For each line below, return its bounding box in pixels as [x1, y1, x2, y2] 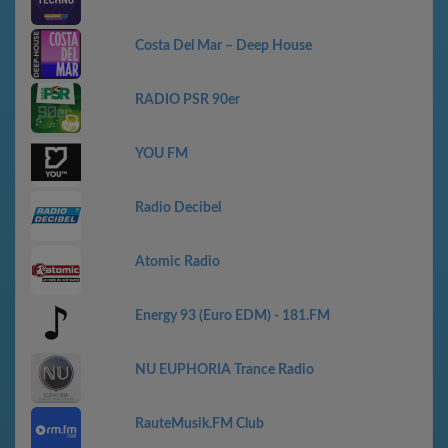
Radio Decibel [135, 201, 221, 215]
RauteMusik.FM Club [135, 417, 264, 431]
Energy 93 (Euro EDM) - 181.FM [135, 309, 330, 323]
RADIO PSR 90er [135, 93, 240, 107]
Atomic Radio [135, 255, 220, 269]
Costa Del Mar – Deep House [135, 39, 312, 53]
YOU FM [135, 147, 188, 161]
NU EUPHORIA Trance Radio [135, 363, 314, 377]
